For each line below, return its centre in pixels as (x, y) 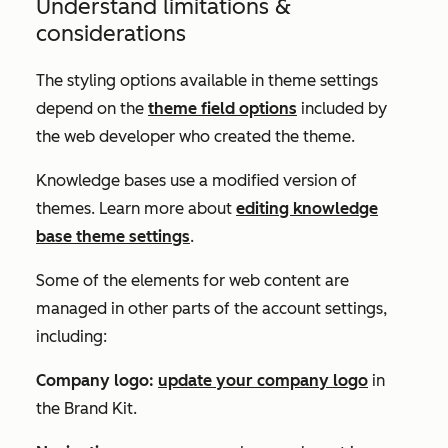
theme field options (222, 108)
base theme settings (113, 236)
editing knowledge (307, 208)
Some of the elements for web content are (192, 280)
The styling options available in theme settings (207, 80)
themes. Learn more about (136, 208)
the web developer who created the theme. (195, 136)
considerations (111, 33)
